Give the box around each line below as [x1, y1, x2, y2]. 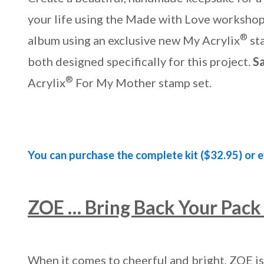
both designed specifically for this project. [28, 54, 253, 68]
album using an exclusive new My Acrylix [28, 32, 240, 47]
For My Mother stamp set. [73, 75, 212, 90]
